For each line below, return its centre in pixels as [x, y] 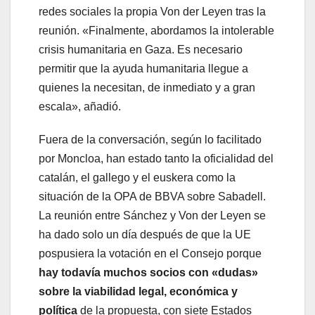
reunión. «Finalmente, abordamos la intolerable [156, 31]
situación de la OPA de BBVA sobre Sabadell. [152, 197]
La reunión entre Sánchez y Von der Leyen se [152, 216]
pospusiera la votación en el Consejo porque [150, 254]
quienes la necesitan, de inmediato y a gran [147, 88]
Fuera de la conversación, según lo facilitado [150, 140]
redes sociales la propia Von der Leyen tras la [152, 12]
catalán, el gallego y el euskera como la [137, 178]
